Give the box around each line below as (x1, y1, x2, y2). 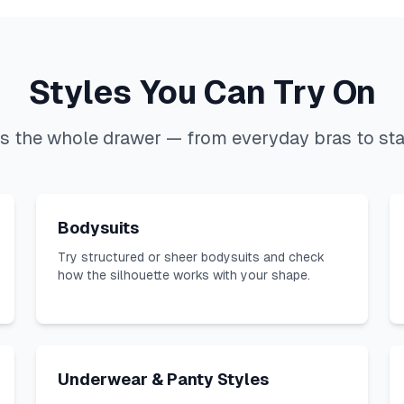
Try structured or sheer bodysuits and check (58, 250, 325, 264)
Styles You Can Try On (28, 74, 376, 111)
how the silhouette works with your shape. (58, 268, 310, 282)
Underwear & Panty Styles (58, 370, 269, 389)
